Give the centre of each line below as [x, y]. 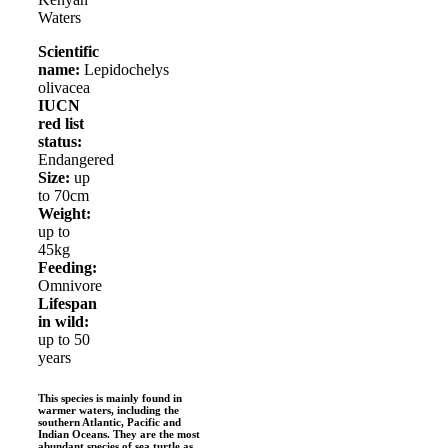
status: [60, 141]
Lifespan [67, 303]
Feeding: [67, 267]
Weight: [64, 213]
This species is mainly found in [110, 397]
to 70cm [63, 195]
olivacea [64, 87]
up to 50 [64, 339]
